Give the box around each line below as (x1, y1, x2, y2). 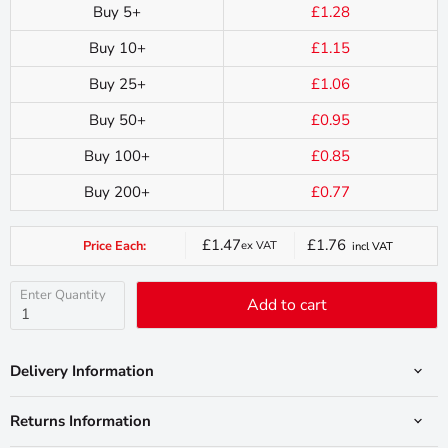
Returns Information (10, 410, 151, 431)
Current (238, 245, 289, 266)
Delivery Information (10, 360, 154, 381)
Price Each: (82, 236, 146, 255)
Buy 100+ (84, 145, 150, 166)
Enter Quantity (20, 285, 106, 304)
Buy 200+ (84, 181, 150, 202)
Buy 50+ (88, 109, 146, 130)
